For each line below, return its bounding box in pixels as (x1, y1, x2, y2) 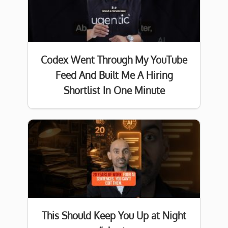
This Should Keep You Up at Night (42, 209, 186, 222)
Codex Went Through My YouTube (41, 53, 187, 67)
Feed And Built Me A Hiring (55, 69, 173, 82)
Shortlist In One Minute (63, 84, 165, 97)
